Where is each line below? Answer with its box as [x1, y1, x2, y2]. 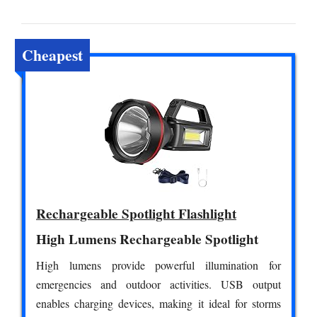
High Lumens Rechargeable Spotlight [36, 229, 258, 250]
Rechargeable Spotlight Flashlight [36, 204, 236, 224]
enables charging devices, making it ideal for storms [36, 296, 281, 311]
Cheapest [22, 44, 83, 67]
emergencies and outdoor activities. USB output [36, 277, 281, 292]
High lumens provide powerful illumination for [36, 258, 281, 273]
